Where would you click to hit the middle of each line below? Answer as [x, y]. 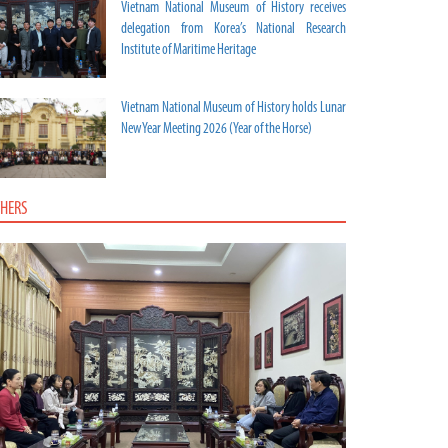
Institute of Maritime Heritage [188, 51]
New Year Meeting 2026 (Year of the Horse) [216, 130]
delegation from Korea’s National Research [233, 30]
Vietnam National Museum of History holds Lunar [233, 109]
